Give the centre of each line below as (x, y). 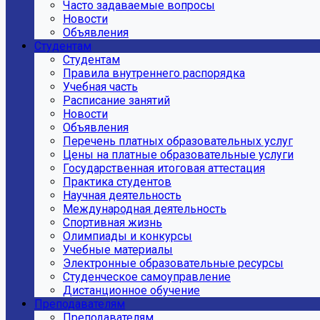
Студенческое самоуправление (147, 277)
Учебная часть (100, 87)
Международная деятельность (145, 209)
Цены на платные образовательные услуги (178, 155)
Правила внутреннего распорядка (154, 73)
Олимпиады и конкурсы (127, 236)
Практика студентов (117, 182)
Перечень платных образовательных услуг (178, 141)
